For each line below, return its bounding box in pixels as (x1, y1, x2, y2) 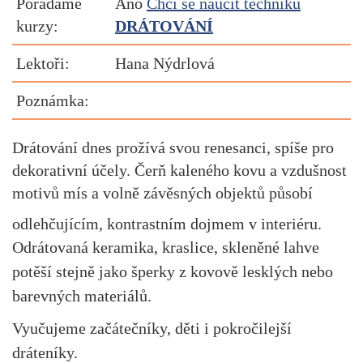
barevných (12, 287, 84, 305)
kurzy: (16, 17, 58, 35)
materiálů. (84, 287, 152, 305)
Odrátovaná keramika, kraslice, (12, 238, 222, 256)
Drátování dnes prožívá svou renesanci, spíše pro (12, 139, 334, 156)
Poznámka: (16, 92, 89, 109)
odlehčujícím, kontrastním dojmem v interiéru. (12, 215, 322, 233)
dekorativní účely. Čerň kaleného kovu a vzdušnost (12, 161, 347, 179)
